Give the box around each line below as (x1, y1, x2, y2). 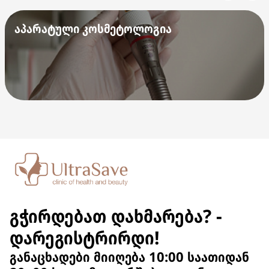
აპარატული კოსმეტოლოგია (14, 20, 172, 37)
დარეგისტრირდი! (10, 225, 160, 250)
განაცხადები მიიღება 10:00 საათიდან (10, 247, 249, 265)
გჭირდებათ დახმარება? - (10, 204, 222, 228)
